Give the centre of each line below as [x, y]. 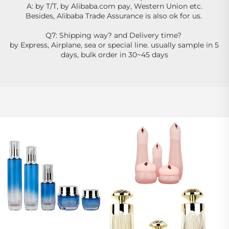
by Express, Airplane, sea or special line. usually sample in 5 [114, 45]
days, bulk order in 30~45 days [114, 54]
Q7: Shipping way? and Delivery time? [114, 35]
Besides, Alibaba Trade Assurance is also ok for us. [114, 16]
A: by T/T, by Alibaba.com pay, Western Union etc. [114, 6]
